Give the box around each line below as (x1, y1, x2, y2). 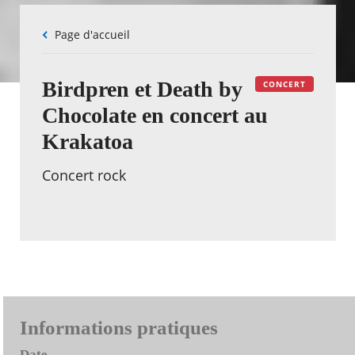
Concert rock (41, 165, 126, 185)
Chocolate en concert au (41, 102, 268, 128)
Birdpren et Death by (41, 76, 242, 101)
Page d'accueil (60, 26, 130, 42)
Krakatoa (41, 128, 133, 154)
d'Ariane (41, 41, 86, 57)
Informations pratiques (19, 316, 218, 338)
